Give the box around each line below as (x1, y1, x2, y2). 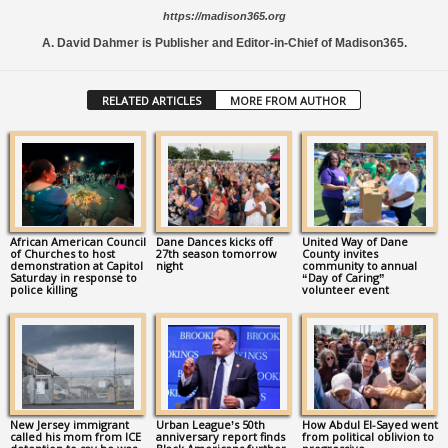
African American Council (10, 234, 146, 250)
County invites (301, 246, 378, 262)
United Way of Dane (301, 234, 408, 250)
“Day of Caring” (301, 270, 385, 286)
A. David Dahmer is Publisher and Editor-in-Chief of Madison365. (41, 35, 407, 50)
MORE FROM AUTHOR (230, 92, 346, 108)
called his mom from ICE (10, 429, 141, 445)
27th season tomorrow (155, 246, 277, 262)
